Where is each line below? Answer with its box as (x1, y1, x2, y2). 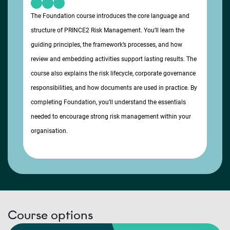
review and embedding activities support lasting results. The (31, 55, 197, 63)
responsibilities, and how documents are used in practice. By (31, 84, 197, 91)
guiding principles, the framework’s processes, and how (31, 41, 182, 48)
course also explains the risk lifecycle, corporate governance (31, 70, 196, 77)
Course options (8, 207, 93, 222)
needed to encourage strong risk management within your (31, 113, 191, 120)
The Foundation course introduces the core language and (31, 12, 189, 20)
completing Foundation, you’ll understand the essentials (31, 99, 186, 106)
